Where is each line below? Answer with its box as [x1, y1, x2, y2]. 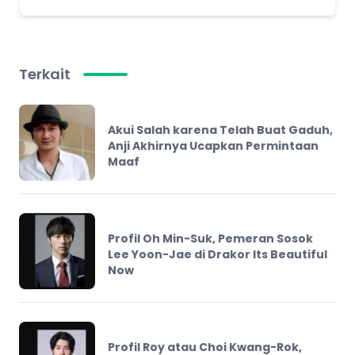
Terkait [19, 64, 71, 85]
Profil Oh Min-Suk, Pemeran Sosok [108, 230, 313, 246]
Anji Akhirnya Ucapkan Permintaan [108, 137, 319, 154]
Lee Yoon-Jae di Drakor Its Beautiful [108, 246, 327, 262]
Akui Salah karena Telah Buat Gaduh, [108, 121, 333, 138]
